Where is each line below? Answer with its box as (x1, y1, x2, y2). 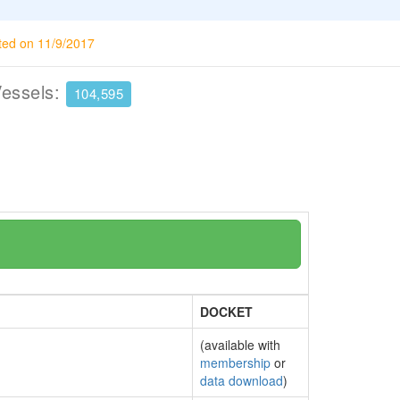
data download (200, 371, 283, 389)
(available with (200, 336, 280, 354)
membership (200, 354, 271, 371)
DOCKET (200, 303, 253, 321)
